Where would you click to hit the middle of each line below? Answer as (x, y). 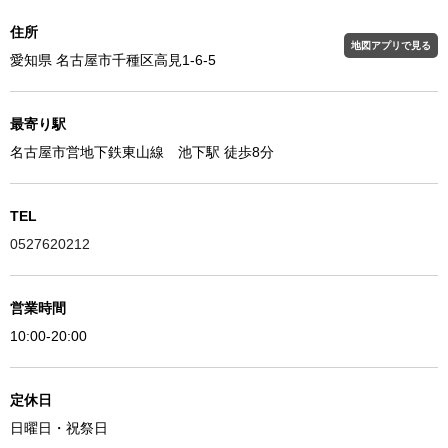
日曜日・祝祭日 (59, 427)
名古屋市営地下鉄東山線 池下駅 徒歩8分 (142, 151)
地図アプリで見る (391, 45)
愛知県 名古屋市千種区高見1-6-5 (113, 59)
